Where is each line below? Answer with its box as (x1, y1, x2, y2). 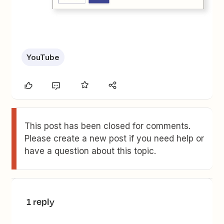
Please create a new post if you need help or (24, 133, 204, 144)
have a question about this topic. (24, 146, 156, 156)
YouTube (26, 52, 60, 62)
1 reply (26, 195, 55, 208)
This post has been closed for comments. (24, 121, 191, 131)
